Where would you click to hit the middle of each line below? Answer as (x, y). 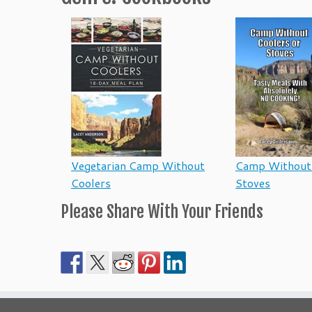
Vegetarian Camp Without (138, 165)
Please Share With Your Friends (162, 212)
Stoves (253, 183)
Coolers (91, 183)
